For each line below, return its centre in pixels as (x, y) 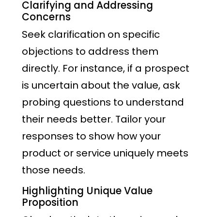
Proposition (50, 203)
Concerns (46, 17)
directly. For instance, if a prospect (106, 68)
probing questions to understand (103, 102)
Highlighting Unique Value (87, 191)
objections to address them (90, 51)
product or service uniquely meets (105, 153)
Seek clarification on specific (91, 34)
